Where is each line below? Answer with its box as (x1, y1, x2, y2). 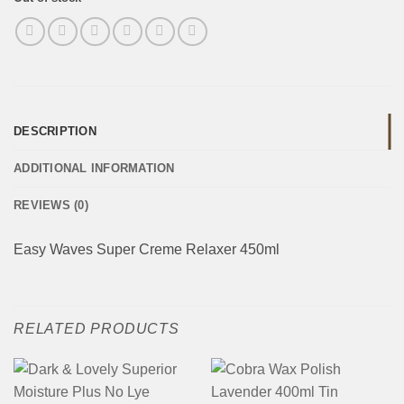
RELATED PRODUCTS (14, 321, 179, 337)
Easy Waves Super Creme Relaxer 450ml (14, 241, 280, 257)
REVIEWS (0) (14, 197, 88, 212)
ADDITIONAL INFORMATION (14, 161, 175, 175)
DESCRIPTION (14, 124, 96, 138)
